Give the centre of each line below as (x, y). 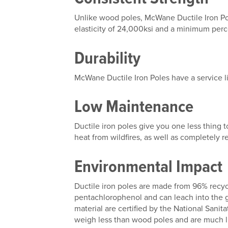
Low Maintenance (136, 106)
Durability (109, 58)
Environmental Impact (150, 166)
